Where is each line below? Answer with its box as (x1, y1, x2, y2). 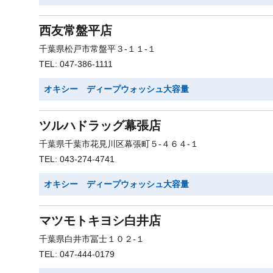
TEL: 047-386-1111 (39, 59, 113, 69)
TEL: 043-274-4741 (39, 154, 115, 164)
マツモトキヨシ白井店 (39, 214, 161, 227)
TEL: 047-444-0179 (39, 249, 115, 259)
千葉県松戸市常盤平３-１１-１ (39, 44, 156, 54)
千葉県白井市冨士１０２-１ (39, 234, 144, 244)
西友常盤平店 (39, 24, 112, 37)
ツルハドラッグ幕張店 (39, 119, 161, 132)
